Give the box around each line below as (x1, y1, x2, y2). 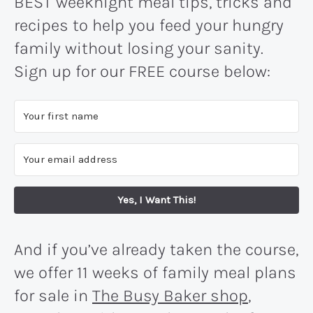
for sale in (14, 285, 92, 305)
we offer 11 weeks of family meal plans (14, 262, 296, 282)
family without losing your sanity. (14, 38, 263, 58)
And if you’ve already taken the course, (14, 239, 298, 259)
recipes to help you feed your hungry (14, 15, 284, 35)
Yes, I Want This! (117, 193, 196, 206)
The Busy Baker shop (92, 285, 248, 305)
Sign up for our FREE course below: (14, 61, 270, 81)
